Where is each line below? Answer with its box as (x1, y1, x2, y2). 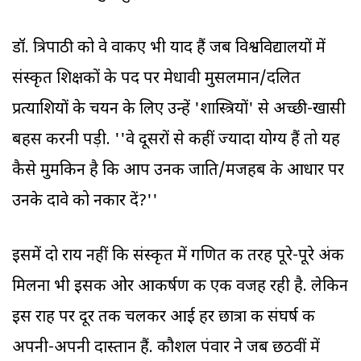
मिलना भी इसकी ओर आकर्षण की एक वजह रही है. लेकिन (12, 276, 348, 298)
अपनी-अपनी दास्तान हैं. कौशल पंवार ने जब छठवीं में (12, 338, 320, 359)
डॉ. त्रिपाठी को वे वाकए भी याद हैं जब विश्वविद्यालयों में (12, 38, 326, 60)
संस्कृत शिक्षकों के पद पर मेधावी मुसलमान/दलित (12, 68, 301, 90)
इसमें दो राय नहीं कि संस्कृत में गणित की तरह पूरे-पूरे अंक (12, 246, 344, 268)
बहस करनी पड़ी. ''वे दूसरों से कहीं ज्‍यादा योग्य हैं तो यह (12, 130, 340, 151)
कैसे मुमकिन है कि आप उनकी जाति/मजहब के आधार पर (12, 160, 344, 182)
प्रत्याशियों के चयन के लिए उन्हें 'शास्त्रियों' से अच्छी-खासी (12, 99, 346, 121)
